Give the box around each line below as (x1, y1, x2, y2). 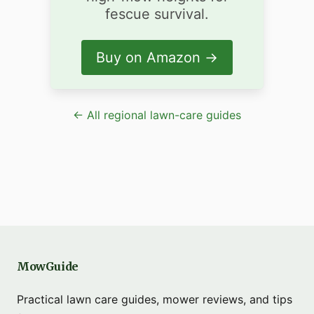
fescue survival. (105, 6, 209, 23)
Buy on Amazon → (96, 49, 218, 67)
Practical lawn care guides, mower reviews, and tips (17, 292, 292, 307)
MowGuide (17, 259, 78, 274)
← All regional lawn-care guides (73, 108, 241, 123)
